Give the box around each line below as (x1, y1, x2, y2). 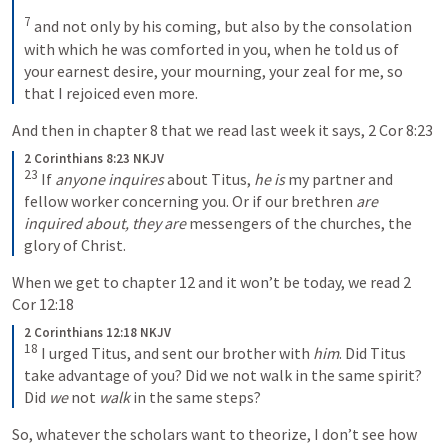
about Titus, (164, 168, 254, 189)
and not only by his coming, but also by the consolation (34, 16, 412, 37)
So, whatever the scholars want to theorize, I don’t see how (12, 424, 417, 445)
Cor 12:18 (12, 293, 74, 314)
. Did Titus (339, 343, 406, 364)
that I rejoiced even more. (24, 82, 198, 103)
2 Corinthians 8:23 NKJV (24, 149, 164, 167)
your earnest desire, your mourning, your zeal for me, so (24, 60, 403, 81)
